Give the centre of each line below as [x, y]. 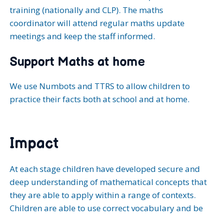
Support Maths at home [79, 62]
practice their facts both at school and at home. [100, 99]
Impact [34, 143]
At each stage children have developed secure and [105, 169]
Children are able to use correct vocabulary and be [106, 208]
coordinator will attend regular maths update [97, 23]
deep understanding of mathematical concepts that [108, 182]
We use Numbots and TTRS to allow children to [100, 86]
